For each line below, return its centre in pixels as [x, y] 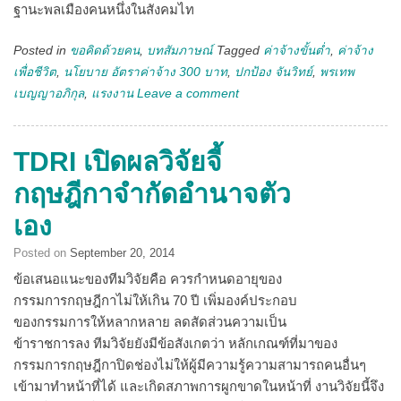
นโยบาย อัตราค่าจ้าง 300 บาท [145, 72]
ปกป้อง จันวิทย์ [273, 72]
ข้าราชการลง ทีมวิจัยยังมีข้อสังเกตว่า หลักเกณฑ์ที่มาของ [175, 343]
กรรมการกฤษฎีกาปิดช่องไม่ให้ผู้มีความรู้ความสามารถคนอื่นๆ [190, 365]
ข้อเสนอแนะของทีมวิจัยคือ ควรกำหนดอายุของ [148, 279]
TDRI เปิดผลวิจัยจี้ [118, 162]
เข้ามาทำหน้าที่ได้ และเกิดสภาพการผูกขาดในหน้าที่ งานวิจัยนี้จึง [199, 386]
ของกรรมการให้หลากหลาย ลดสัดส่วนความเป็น [150, 322]
